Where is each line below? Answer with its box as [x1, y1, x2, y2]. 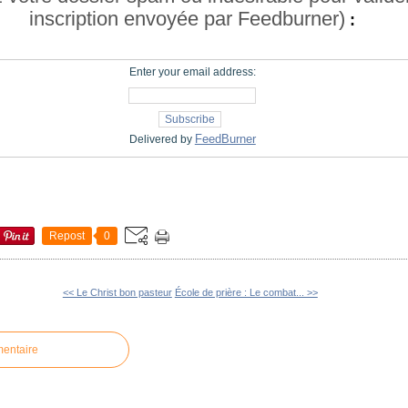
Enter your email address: [128, 66, 256, 79]
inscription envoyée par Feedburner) [29, 7, 346, 31]
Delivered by [128, 133, 195, 147]
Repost [49, 229, 86, 243]
